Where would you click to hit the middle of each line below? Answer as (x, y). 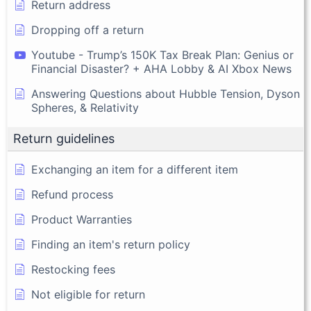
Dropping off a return (87, 30)
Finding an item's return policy (111, 245)
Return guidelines (64, 139)
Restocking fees (73, 270)
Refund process (72, 195)
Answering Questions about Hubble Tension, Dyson (166, 94)
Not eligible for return (88, 295)
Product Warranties (82, 220)
